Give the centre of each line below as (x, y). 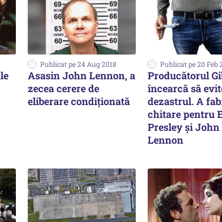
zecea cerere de (63, 88)
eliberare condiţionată (79, 101)
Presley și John (184, 127)
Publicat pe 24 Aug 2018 (78, 64)
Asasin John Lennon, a (82, 75)
